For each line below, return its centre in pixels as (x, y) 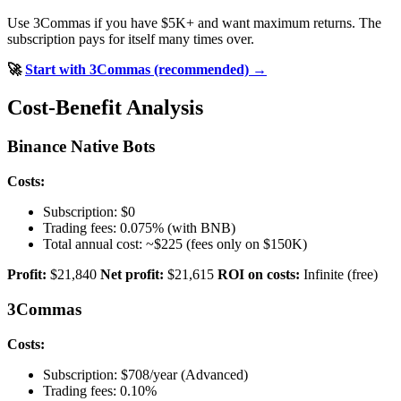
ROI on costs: (259, 275)
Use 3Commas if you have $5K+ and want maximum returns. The (194, 22)
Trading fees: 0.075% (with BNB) (139, 228)
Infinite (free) (339, 275)
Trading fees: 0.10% (100, 390)
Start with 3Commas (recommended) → (146, 69)
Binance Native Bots (81, 147)
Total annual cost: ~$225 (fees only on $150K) (175, 244)
